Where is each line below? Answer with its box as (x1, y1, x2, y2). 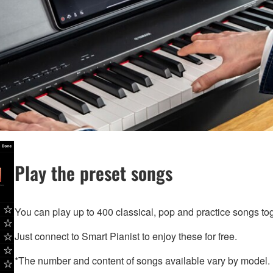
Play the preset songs (15, 158, 172, 186)
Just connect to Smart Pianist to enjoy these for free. (15, 229, 237, 243)
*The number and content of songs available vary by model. (15, 253, 270, 268)
